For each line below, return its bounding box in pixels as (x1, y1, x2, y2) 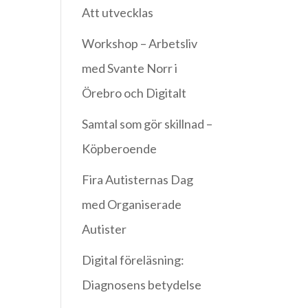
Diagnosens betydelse (82, 277, 202, 293)
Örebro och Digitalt (82, 85, 187, 101)
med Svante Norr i (82, 60, 178, 76)
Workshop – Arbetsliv (82, 36, 198, 52)
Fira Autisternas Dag (82, 172, 194, 188)
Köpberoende (82, 141, 157, 157)
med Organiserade (82, 197, 182, 212)
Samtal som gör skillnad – (82, 116, 213, 132)
